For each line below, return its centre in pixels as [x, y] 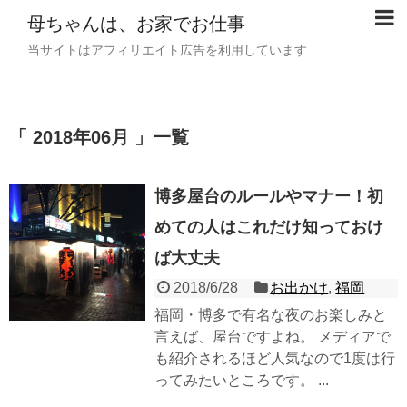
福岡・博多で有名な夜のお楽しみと [271, 314]
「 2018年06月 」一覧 [99, 138]
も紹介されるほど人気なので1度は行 [275, 358]
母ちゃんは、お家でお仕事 [136, 24]
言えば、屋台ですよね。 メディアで [273, 336]
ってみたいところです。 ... [242, 380]
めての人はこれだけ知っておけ [269, 227]
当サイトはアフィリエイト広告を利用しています [167, 50]
